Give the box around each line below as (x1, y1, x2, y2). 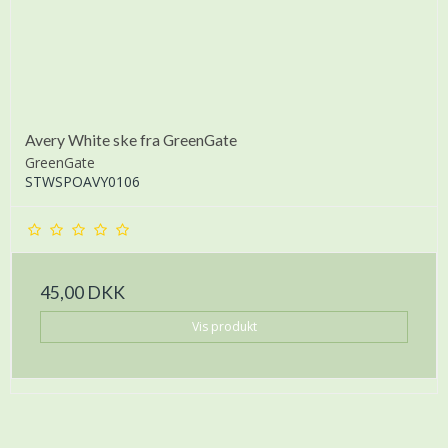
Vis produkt (191, 318, 257, 336)
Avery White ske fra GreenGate (25, 130, 237, 150)
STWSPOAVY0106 (25, 171, 140, 191)
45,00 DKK (40, 281, 125, 303)
